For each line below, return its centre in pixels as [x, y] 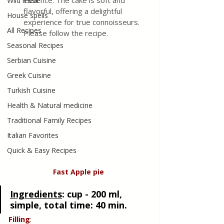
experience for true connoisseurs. [82, 22]
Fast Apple [72, 172]
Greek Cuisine [29, 75]
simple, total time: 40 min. [70, 205]
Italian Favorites [33, 135]
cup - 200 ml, [94, 194]
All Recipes [24, 30]
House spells [27, 15]
